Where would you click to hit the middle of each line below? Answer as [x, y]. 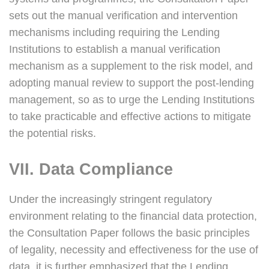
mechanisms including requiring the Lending [114, 33]
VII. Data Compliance [91, 170]
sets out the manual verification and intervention [123, 16]
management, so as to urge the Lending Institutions [132, 100]
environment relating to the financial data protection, [133, 216]
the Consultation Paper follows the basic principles [129, 233]
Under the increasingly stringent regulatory [110, 200]
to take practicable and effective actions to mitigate [130, 117]
